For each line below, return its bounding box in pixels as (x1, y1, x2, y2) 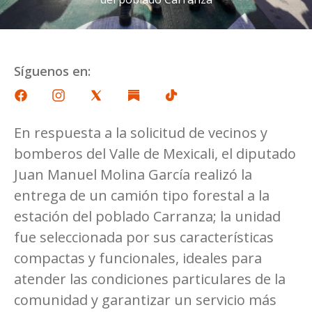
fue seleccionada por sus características (14, 227, 274, 247)
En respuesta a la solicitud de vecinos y (14, 123, 267, 142)
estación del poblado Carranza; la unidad (14, 206, 281, 226)
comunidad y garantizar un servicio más (14, 290, 276, 309)
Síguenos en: (14, 62, 91, 79)
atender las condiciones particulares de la (14, 269, 286, 288)
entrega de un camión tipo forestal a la (14, 185, 270, 205)
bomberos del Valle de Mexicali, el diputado (14, 143, 296, 163)
